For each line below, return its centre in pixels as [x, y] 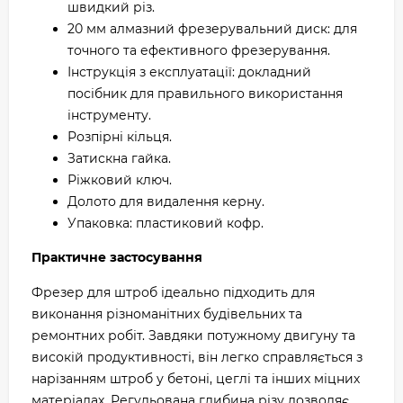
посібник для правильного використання [205, 94]
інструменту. [109, 115]
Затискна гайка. [119, 158]
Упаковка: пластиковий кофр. [166, 223]
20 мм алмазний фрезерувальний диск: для [212, 29]
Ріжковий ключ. [120, 180]
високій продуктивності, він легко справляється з [197, 357]
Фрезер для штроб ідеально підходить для [173, 292]
